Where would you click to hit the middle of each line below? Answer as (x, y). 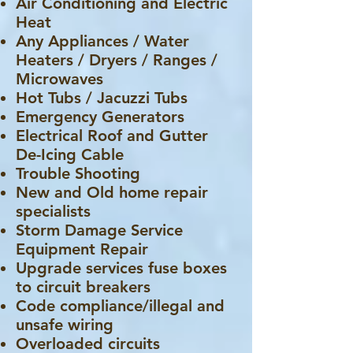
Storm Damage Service (99, 230)
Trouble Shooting (78, 173)
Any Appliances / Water (102, 41)
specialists (53, 211)
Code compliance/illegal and (120, 306)
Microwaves (59, 79)
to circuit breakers (83, 287)
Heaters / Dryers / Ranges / (117, 60)
